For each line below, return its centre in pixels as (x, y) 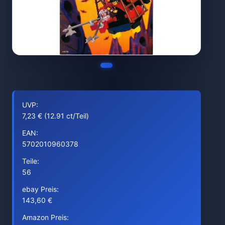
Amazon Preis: (45, 217)
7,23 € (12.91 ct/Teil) (55, 116)
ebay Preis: (40, 189)
